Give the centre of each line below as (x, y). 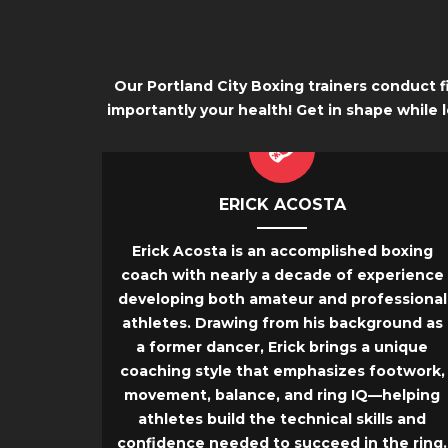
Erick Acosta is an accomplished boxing (282, 251)
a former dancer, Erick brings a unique (282, 347)
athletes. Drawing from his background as (282, 323)
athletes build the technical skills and (282, 419)
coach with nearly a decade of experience (282, 275)
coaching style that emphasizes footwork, (282, 371)
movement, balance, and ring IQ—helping (282, 395)
